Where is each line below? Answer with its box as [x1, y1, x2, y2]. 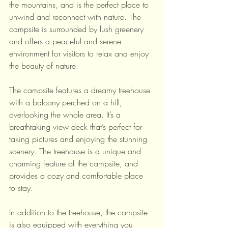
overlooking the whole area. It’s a [9, 109, 123, 120]
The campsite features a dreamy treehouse [9, 84, 153, 96]
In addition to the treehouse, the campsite [9, 207, 150, 218]
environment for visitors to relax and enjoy [9, 48, 151, 59]
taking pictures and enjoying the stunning [9, 133, 150, 145]
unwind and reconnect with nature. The [9, 11, 144, 22]
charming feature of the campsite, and [9, 158, 140, 169]
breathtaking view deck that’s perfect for [9, 121, 145, 132]
